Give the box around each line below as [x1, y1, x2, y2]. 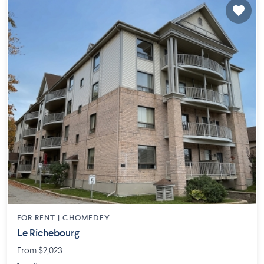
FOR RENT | [17, 214, 62, 222]
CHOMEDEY [62, 214, 110, 222]
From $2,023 [17, 246, 62, 256]
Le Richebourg [17, 228, 80, 239]
